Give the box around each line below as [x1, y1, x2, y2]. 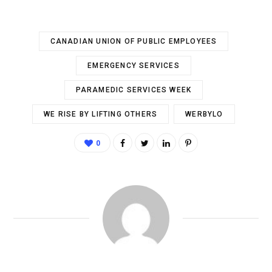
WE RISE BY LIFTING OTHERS [44, 109, 158, 118]
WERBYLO [185, 109, 223, 118]
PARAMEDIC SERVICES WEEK [75, 85, 192, 94]
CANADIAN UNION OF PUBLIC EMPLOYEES [50, 36, 217, 46]
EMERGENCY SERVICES [87, 61, 180, 70]
